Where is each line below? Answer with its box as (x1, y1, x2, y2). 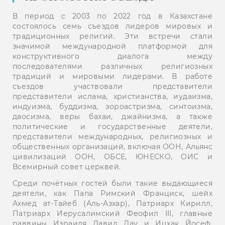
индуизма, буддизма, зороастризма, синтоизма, (13, 101, 212, 111)
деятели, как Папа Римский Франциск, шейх (13, 188, 212, 198)
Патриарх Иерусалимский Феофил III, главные (13, 208, 212, 218)
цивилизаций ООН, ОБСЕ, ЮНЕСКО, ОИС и (13, 152, 212, 161)
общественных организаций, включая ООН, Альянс (13, 142, 212, 151)
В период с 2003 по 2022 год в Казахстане (13, 11, 212, 21)
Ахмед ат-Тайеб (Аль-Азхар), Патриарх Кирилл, (13, 198, 212, 208)
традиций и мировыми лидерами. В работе (13, 71, 212, 81)
